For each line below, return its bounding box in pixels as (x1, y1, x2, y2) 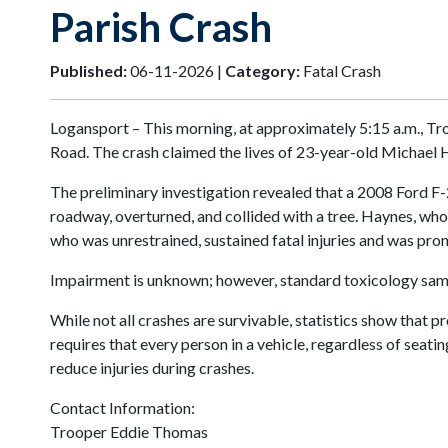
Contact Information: (50, 398, 195, 418)
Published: (50, 61, 127, 81)
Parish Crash (50, 3, 272, 52)
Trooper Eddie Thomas (50, 422, 223, 442)
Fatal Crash (300, 61, 381, 81)
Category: (225, 61, 300, 81)
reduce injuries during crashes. (50, 358, 254, 378)
